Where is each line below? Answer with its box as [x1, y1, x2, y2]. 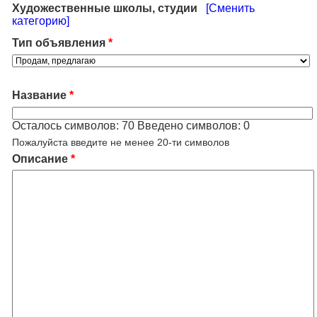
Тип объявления [12, 37, 105, 49]
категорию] [12, 15, 69, 27]
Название [12, 89, 67, 101]
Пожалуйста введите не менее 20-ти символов [12, 137, 229, 148]
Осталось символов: [12, 120, 122, 132]
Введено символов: [134, 120, 243, 132]
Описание [12, 153, 68, 165]
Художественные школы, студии [12, 2, 197, 14]
